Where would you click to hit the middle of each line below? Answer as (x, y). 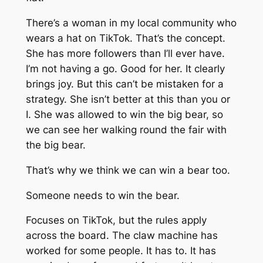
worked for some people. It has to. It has (121, 251)
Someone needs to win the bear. (102, 195)
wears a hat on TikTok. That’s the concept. (125, 38)
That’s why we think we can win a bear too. (128, 170)
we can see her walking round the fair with (126, 130)
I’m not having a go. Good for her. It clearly (125, 69)
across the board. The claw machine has (122, 236)
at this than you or (186, 100)
